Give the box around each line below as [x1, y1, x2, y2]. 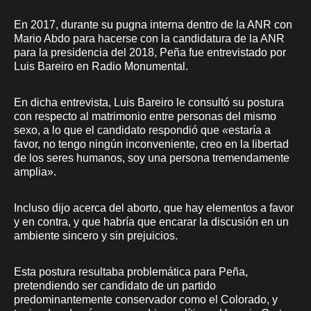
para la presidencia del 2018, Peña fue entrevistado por [14, 46, 286, 58]
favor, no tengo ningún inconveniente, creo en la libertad [14, 137, 289, 150]
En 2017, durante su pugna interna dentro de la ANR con [14, 18, 292, 31]
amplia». [14, 165, 56, 178]
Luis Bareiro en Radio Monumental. [14, 60, 188, 72]
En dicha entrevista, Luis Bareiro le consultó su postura [14, 96, 284, 108]
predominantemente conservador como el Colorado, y [14, 293, 278, 305]
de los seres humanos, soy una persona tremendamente [14, 151, 289, 164]
